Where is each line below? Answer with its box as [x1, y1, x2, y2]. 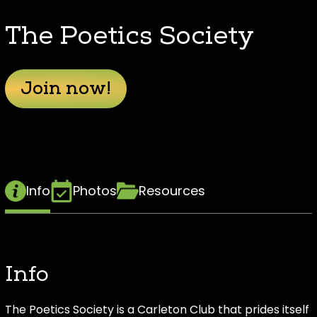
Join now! [21, 81, 111, 99]
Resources [139, 182, 205, 200]
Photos [73, 182, 117, 200]
